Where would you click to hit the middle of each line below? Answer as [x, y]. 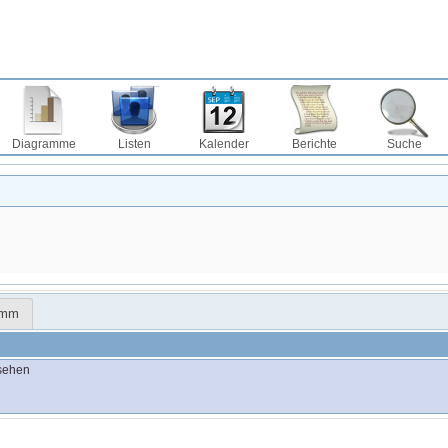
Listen [134, 144]
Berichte [314, 144]
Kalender [224, 144]
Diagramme [44, 144]
